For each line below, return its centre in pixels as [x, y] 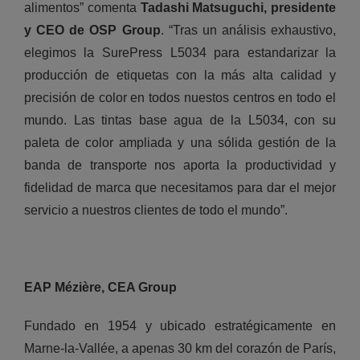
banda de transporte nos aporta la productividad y [180, 166]
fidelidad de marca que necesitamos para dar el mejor [180, 188]
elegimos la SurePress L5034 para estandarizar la [180, 53]
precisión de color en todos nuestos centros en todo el [180, 98]
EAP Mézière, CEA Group [100, 288]
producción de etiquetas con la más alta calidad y [180, 76]
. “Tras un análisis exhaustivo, [248, 31]
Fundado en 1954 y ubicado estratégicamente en [180, 326]
